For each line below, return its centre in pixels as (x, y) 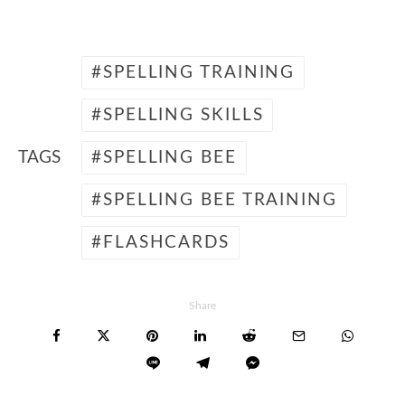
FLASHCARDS (166, 242)
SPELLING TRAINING (199, 72)
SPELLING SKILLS (183, 115)
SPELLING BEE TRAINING (220, 200)
